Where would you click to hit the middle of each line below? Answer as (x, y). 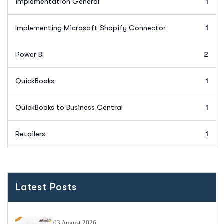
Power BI (30, 54)
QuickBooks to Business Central (69, 107)
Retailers (30, 134)
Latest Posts (46, 187)
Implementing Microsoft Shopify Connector (91, 28)
